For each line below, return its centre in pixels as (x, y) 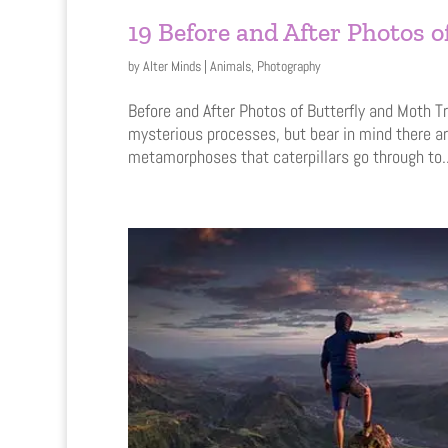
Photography (288, 65)
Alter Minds (171, 65)
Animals (230, 65)
